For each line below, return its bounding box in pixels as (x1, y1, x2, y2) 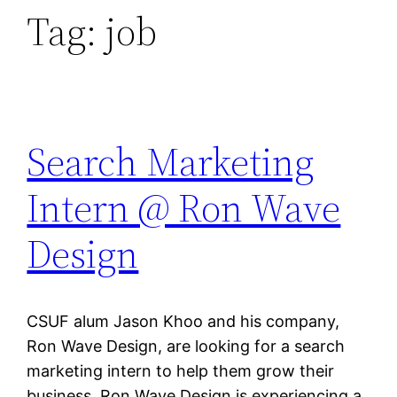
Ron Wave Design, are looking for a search (27, 337, 346, 356)
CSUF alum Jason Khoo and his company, (27, 312, 340, 331)
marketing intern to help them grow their (27, 362, 335, 381)
